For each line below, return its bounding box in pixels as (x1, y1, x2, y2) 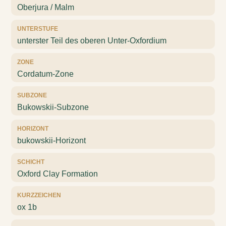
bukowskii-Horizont (17, 136, 86, 145)
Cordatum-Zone (17, 70, 74, 78)
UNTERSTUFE (17, 25, 59, 32)
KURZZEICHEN (17, 192, 62, 199)
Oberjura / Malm (17, 3, 75, 12)
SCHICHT (17, 158, 45, 165)
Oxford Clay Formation (17, 169, 98, 178)
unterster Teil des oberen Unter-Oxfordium (17, 36, 167, 45)
